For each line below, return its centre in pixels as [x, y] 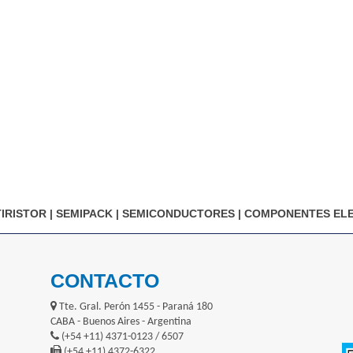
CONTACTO [105, 281]
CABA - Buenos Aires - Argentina [121, 322]
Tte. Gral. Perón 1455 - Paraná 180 [135, 307]
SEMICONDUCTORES [178, 214]
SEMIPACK [84, 214]
